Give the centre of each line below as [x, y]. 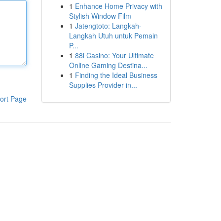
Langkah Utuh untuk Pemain [113, 36]
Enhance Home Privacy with [118, 6]
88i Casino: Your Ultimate [114, 55]
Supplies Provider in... [103, 85]
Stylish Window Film [100, 16]
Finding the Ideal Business [116, 75]
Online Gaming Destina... [108, 65]
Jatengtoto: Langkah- [108, 26]
